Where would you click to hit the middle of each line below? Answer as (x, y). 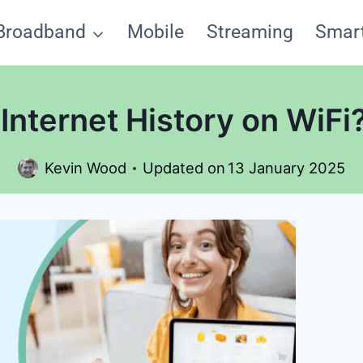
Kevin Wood (85, 168)
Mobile (156, 32)
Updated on (184, 168)
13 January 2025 (287, 168)
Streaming (250, 32)
